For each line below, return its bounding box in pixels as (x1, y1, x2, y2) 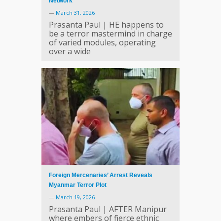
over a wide (49, 46, 91, 57)
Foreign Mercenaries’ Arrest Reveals (49, 172, 152, 178)
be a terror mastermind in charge (49, 28, 172, 39)
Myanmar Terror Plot (49, 182, 107, 188)
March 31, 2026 (56, 9, 95, 16)
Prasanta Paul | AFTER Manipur (49, 203, 167, 215)
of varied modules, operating (49, 37, 156, 48)
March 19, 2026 (56, 193, 95, 201)
